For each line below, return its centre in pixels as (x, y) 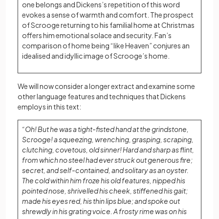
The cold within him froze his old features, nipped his (104, 180)
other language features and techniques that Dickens (102, 96)
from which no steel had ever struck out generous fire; (107, 160)
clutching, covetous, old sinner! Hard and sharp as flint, (108, 150)
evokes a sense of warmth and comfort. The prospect (108, 15)
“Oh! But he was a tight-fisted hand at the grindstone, (105, 129)
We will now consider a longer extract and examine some (106, 86)
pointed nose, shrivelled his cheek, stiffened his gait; (105, 191)
